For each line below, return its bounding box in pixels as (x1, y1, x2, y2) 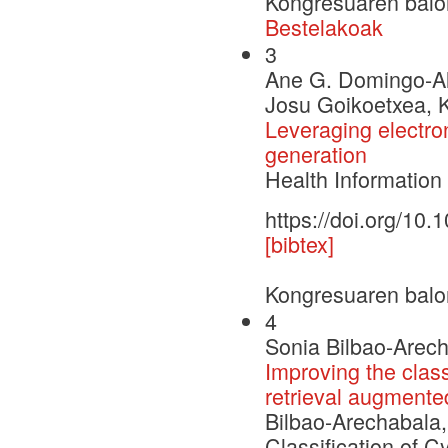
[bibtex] (265, 227, 334, 259)
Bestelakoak (265, 10, 383, 42)
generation (265, 138, 367, 170)
